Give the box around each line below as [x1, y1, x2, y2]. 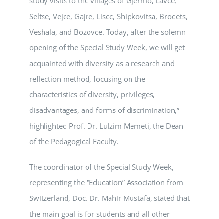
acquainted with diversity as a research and [29, 58, 175, 68]
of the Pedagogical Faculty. [29, 136, 119, 147]
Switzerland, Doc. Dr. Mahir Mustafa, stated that [29, 193, 190, 203]
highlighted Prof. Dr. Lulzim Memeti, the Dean [29, 121, 183, 131]
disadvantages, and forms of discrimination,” [29, 105, 179, 115]
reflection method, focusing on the [29, 74, 145, 84]
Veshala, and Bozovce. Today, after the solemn [29, 27, 186, 37]
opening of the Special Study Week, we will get [29, 43, 185, 53]
